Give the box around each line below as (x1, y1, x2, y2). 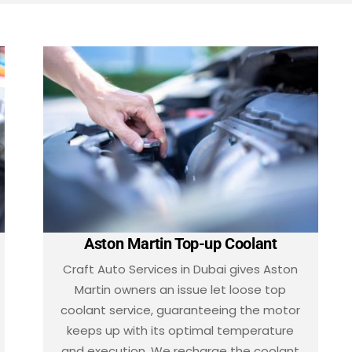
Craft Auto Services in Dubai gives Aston (63, 260, 299, 277)
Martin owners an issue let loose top (75, 280, 287, 298)
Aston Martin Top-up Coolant (84, 233, 277, 253)
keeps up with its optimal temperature (67, 321, 295, 339)
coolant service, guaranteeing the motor (60, 301, 301, 318)
